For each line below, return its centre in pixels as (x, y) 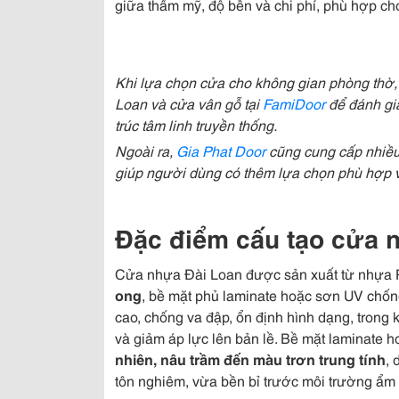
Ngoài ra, (146, 150)
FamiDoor (294, 103)
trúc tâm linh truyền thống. (196, 124)
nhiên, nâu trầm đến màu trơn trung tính (250, 358)
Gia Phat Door (221, 150)
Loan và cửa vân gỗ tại (189, 103)
